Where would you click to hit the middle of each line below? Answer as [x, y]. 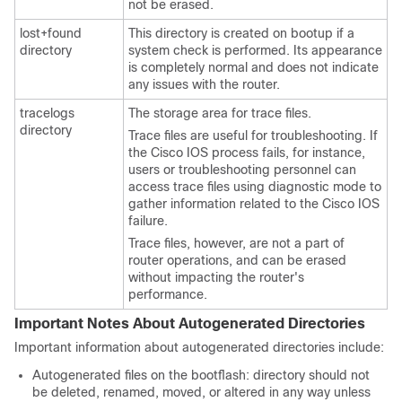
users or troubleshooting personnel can [242, 170]
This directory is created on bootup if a [241, 33]
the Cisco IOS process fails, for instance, [247, 153]
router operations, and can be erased [237, 260]
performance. [168, 294]
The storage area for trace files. [220, 113]
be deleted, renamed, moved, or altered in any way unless [201, 392]
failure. [148, 221]
